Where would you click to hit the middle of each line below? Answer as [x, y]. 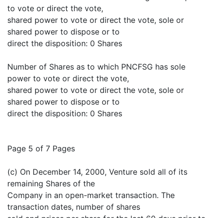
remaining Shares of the [51, 184]
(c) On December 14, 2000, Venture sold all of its [97, 172]
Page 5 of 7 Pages [41, 149]
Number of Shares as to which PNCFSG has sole [96, 67]
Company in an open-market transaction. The [91, 195]
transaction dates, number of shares [74, 207]
